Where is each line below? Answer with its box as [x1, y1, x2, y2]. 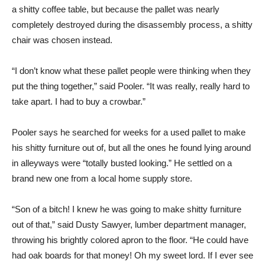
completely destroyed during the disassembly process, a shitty [12, 20, 253, 30]
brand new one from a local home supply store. [12, 173, 192, 183]
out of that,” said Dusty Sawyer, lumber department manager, [12, 219, 246, 230]
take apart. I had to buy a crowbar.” [12, 96, 146, 106]
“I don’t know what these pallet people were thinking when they [12, 66, 251, 76]
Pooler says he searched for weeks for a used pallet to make [12, 127, 245, 137]
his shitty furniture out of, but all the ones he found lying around [12, 143, 251, 153]
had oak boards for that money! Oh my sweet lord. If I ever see [12, 250, 253, 260]
